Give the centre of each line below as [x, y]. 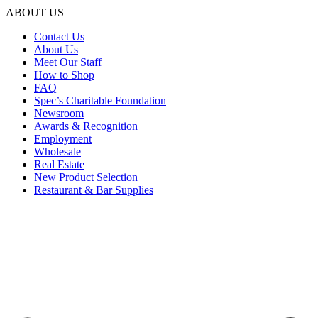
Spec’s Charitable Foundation [100, 100]
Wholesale [57, 151]
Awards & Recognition [86, 126]
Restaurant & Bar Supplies [94, 190]
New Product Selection [86, 177]
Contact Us [59, 36]
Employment [63, 138]
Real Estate [59, 164]
